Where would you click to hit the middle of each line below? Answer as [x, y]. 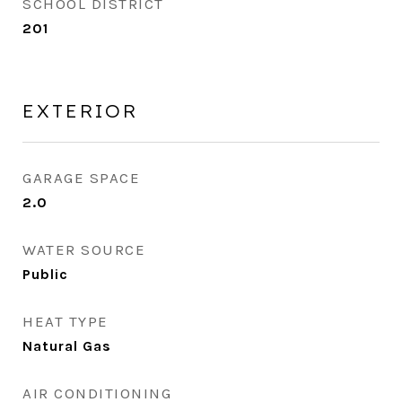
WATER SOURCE [84, 249]
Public [45, 274]
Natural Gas [67, 346]
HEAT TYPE [66, 321]
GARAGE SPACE [81, 178]
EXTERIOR [80, 110]
